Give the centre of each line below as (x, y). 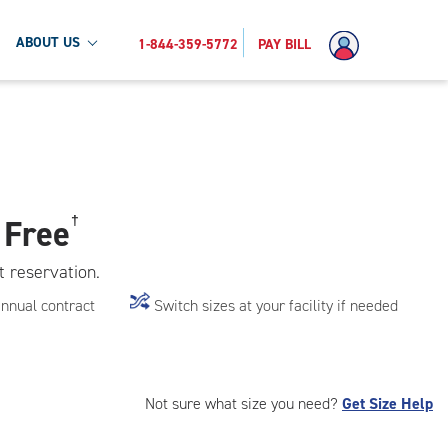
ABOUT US (48, 42)
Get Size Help (387, 403)
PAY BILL (284, 44)
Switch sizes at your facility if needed (276, 305)
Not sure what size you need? (243, 403)
